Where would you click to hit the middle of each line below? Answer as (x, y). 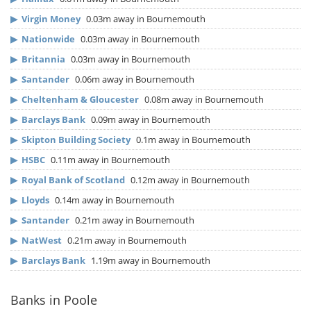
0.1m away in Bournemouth (192, 140)
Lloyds (35, 200)
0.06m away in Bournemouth (134, 79)
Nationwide (48, 39)
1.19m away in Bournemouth (150, 261)
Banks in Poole (54, 300)
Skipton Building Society (76, 140)
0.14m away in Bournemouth (114, 200)
